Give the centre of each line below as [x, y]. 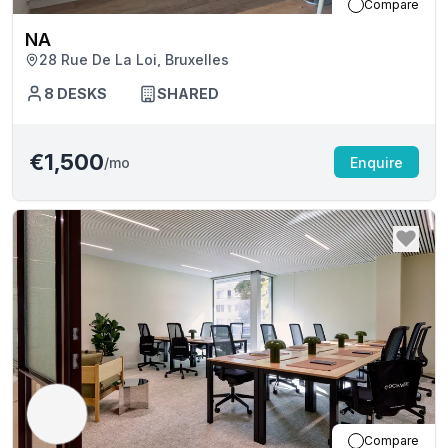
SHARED [188, 93]
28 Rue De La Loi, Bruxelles [134, 59]
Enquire [376, 162]
